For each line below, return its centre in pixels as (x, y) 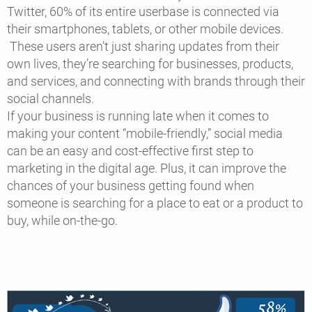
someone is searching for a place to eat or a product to (155, 203)
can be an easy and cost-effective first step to (130, 151)
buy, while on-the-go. (64, 221)
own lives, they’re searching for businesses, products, (150, 64)
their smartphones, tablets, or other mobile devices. (145, 29)
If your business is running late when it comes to (138, 116)
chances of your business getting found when (131, 186)
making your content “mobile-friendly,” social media (145, 134)
